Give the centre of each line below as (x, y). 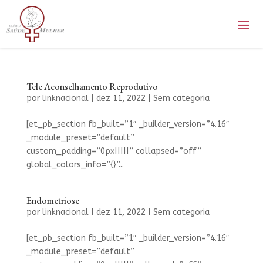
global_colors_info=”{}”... (75, 165)
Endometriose (53, 201)
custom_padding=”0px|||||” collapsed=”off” (114, 151)
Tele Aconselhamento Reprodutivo (92, 87)
